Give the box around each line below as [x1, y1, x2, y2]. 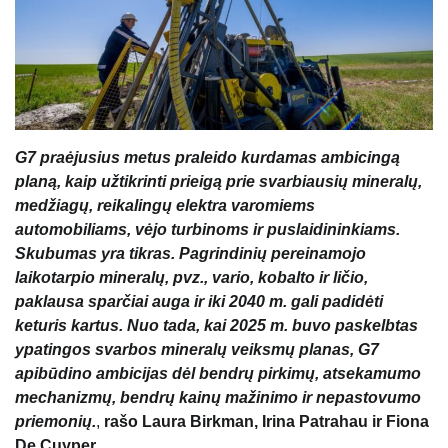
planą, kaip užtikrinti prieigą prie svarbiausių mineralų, [15, 172, 422, 190]
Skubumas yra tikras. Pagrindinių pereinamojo [15, 244, 366, 262]
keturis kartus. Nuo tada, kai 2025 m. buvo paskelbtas [15, 316, 418, 334]
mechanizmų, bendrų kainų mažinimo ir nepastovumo [15, 388, 421, 406]
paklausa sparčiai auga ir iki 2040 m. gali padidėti [15, 292, 383, 310]
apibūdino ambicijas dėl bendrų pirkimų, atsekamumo [15, 364, 421, 382]
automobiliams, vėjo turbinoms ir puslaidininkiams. [15, 220, 400, 238]
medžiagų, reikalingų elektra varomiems [15, 196, 315, 214]
